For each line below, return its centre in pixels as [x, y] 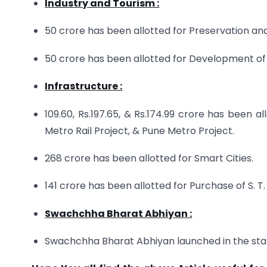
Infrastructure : [84, 86]
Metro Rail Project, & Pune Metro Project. [140, 131]
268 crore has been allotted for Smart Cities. [149, 158]
